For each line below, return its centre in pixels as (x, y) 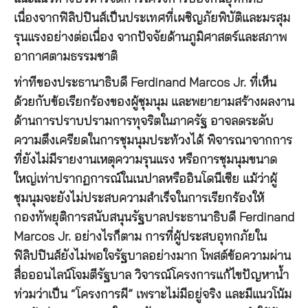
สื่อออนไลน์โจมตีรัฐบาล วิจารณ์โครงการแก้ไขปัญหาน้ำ (151, 275)
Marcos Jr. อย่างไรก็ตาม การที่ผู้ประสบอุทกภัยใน (140, 237)
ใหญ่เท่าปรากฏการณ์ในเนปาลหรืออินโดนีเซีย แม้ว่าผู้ (145, 179)
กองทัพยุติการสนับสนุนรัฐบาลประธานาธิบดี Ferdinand (154, 218)
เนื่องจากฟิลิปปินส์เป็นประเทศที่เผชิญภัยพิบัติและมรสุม (152, 18)
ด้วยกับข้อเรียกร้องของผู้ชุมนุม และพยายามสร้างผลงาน (154, 102)
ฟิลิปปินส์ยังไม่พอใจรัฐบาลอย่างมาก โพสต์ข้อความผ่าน (152, 256)
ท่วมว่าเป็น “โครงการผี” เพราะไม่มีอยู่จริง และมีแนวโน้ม (153, 295)
